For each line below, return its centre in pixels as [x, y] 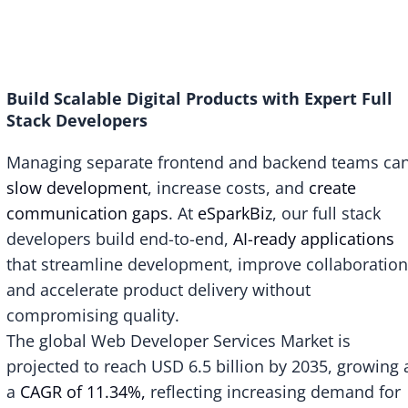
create [332, 187]
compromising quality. [92, 315]
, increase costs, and [228, 187]
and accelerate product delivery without [158, 289]
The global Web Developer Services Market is [178, 340]
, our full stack [326, 213]
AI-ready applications [313, 238]
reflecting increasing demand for [273, 391]
